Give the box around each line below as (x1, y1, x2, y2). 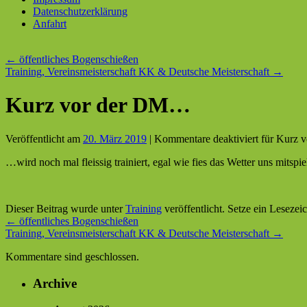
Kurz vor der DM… (5, 93, 191, 118)
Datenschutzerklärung (33, 5, 127, 17)
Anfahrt (33, 18, 66, 29)
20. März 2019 (83, 132, 147, 145)
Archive (33, 275, 77, 291)
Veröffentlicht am (5, 132, 80, 145)
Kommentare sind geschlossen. (5, 250, 139, 262)
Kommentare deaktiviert (154, 132, 258, 145)
